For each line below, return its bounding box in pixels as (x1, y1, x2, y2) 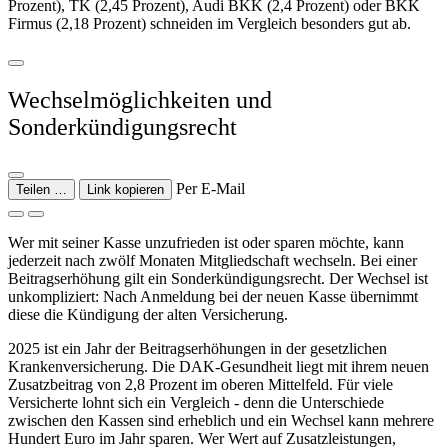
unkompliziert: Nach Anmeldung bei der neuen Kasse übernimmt (8, 288, 418, 306)
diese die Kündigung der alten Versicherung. (8, 306, 288, 324)
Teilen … (16, 182, 67, 198)
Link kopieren (87, 182, 164, 198)
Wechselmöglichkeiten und (8, 87, 272, 114)
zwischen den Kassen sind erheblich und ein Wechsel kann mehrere (8, 412, 434, 430)
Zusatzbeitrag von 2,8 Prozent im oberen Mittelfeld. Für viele (8, 376, 393, 394)
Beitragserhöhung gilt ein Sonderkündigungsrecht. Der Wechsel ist (8, 270, 428, 288)
